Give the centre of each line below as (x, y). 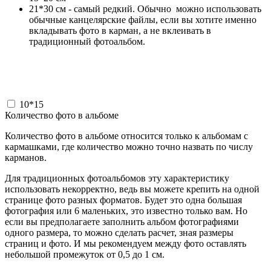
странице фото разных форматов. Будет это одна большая (123, 200)
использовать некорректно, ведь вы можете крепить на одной (132, 189)
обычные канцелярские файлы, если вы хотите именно (143, 19)
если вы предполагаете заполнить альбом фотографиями (122, 221)
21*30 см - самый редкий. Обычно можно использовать (145, 8)
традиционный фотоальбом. (87, 41)
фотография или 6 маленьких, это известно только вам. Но (126, 211)
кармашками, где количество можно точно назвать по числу (129, 146)
